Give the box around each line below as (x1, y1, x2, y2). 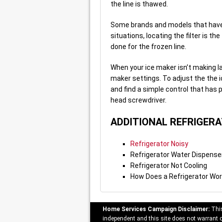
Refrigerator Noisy (130, 139, 188, 148)
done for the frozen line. (111, 42, 186, 51)
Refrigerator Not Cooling (130, 161, 207, 169)
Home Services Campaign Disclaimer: (103, 205, 210, 213)
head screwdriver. (111, 96, 166, 104)
